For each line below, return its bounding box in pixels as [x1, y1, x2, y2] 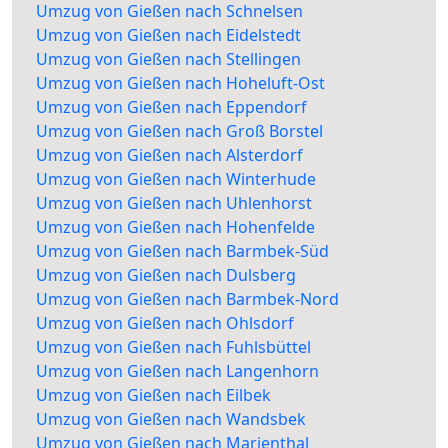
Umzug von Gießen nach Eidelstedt [36, 24, 301, 47]
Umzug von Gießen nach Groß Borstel [36, 120, 323, 143]
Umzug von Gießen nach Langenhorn [36, 360, 319, 383]
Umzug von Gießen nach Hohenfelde [36, 216, 315, 239]
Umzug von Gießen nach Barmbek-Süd [36, 240, 329, 263]
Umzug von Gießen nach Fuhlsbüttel [36, 336, 311, 359]
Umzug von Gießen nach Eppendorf [36, 96, 307, 119]
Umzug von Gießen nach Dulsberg [36, 264, 296, 287]
